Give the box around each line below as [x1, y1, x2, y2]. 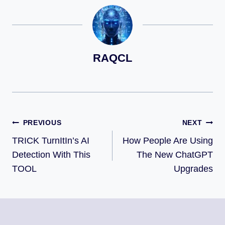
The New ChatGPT [137, 150, 213, 160]
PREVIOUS [23, 119, 62, 127]
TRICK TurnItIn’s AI [12, 136, 89, 146]
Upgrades [174, 164, 213, 174]
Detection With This [12, 150, 90, 160]
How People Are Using [123, 136, 213, 146]
